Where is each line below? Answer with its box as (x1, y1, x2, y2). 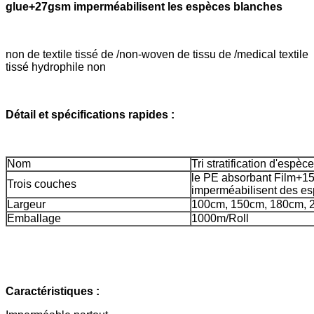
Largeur (7, 198, 46, 210)
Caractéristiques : (6, 285, 100, 297)
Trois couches (7, 177, 76, 190)
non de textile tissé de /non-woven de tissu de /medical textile (6, 48, 308, 60)
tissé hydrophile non (6, 60, 106, 73)
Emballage (7, 212, 61, 224)
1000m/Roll (191, 212, 249, 224)
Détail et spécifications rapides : (6, 108, 175, 121)
